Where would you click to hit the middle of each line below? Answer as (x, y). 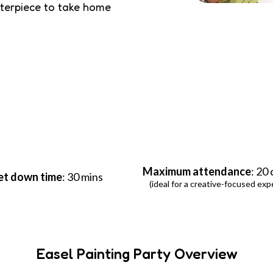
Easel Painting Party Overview (136, 253)
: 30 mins (83, 176)
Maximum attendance (197, 171)
